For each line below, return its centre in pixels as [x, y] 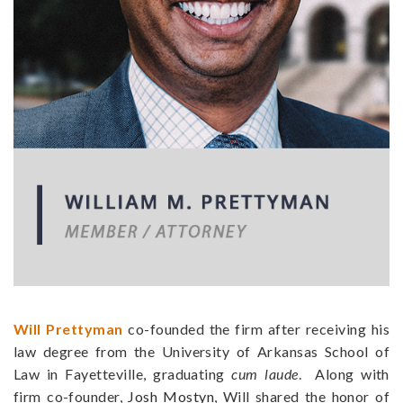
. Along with [344, 373]
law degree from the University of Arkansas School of [201, 351]
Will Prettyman [68, 328]
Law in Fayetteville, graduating [123, 373]
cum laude [265, 373]
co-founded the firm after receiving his [256, 328]
